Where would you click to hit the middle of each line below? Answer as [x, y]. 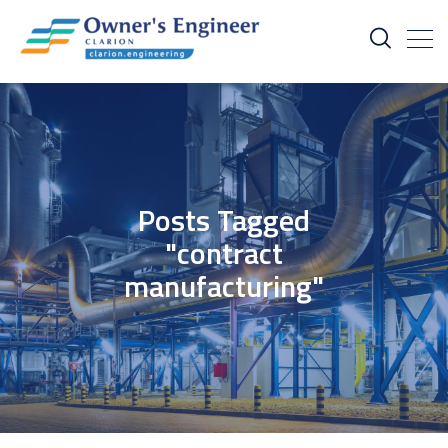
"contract [224, 252]
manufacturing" [224, 285]
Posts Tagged [224, 219]
